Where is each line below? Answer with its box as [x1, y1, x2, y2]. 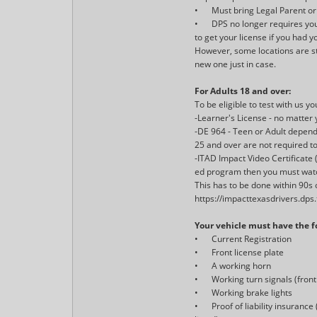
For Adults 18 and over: [195, 84, 292, 97]
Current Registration [212, 232, 292, 245]
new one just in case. [195, 57, 277, 70]
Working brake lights [212, 286, 293, 299]
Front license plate [212, 246, 284, 258]
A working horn [212, 259, 272, 272]
